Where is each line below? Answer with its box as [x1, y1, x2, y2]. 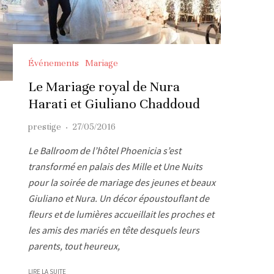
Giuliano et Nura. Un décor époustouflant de [28, 191, 209, 204]
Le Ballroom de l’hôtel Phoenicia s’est [28, 144, 181, 157]
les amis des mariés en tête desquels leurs [28, 223, 199, 236]
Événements [28, 57, 79, 68]
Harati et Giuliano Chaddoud [28, 95, 200, 112]
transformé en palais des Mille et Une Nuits [28, 160, 202, 172]
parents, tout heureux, [28, 239, 120, 252]
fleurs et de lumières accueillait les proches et [28, 207, 214, 220]
